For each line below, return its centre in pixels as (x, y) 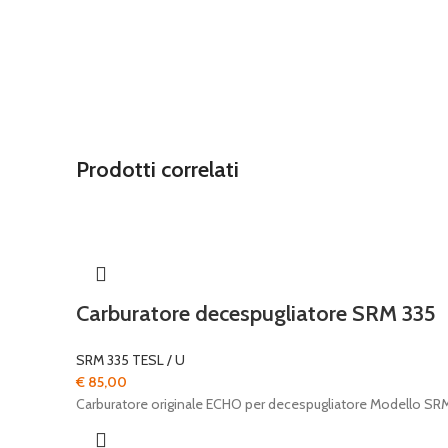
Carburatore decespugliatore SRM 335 (256, 313)
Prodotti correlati (157, 169)
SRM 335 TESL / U (130, 360)
